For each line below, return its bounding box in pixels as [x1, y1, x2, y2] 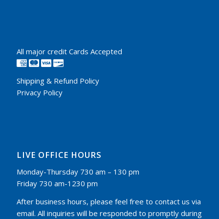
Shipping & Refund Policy [16, 76, 99, 86]
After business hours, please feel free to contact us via [16, 196, 201, 206]
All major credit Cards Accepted [16, 46, 122, 56]
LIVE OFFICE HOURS [16, 149, 102, 161]
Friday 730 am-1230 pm [16, 178, 98, 188]
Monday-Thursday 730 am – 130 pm [16, 166, 139, 176]
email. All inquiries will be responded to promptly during [16, 208, 202, 218]
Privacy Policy [16, 88, 63, 98]
